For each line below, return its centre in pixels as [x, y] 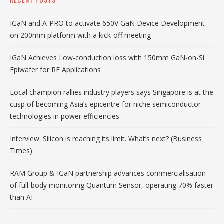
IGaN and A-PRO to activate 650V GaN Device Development [107, 23]
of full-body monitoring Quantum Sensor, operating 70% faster [112, 185]
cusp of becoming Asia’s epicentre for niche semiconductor [105, 104]
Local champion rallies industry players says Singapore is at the [112, 92]
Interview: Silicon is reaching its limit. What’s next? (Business [106, 138]
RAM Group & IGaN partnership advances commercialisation [108, 173]
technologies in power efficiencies [65, 116]
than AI [21, 197]
